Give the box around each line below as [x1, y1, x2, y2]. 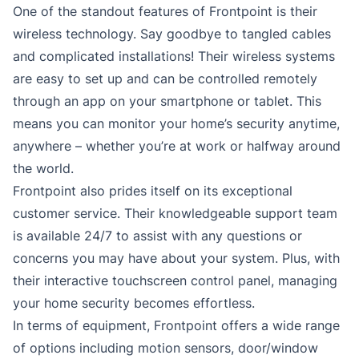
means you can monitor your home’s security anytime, [13, 115, 340, 132]
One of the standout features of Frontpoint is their [13, 3, 317, 20]
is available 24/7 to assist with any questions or [13, 228, 302, 244]
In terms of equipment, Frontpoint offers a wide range [13, 317, 340, 334]
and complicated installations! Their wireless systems [13, 48, 335, 65]
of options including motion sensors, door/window [13, 340, 318, 357]
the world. [13, 160, 74, 177]
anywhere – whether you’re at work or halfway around [13, 138, 341, 155]
